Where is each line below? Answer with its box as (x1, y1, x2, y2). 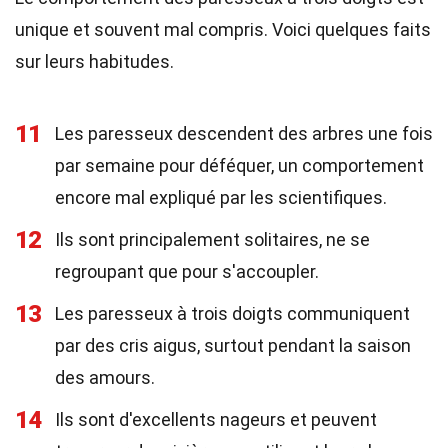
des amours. (55, 367, 155, 388)
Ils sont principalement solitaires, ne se (55, 229, 370, 250)
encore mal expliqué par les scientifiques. (55, 187, 387, 208)
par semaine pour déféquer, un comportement (55, 155, 424, 176)
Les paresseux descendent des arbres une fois (55, 123, 433, 144)
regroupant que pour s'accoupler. (55, 261, 319, 282)
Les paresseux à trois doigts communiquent (55, 303, 410, 324)
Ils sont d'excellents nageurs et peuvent (55, 409, 377, 430)
